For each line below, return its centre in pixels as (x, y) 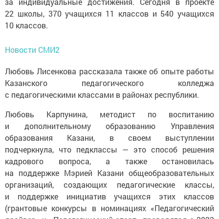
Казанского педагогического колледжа (109, 83)
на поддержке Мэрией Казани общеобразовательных (109, 173)
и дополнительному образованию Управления (109, 126)
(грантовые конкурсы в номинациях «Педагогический (109, 208)
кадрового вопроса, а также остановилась (109, 161)
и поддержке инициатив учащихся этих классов (109, 197)
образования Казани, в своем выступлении (109, 138)
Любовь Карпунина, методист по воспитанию (109, 114)
